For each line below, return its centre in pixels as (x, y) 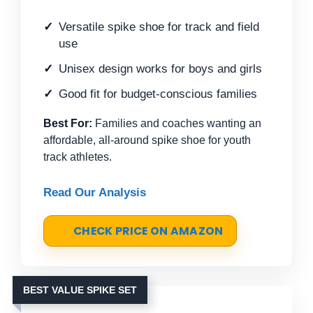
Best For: (68, 123)
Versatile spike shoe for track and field (159, 27)
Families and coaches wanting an (177, 123)
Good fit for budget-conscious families (158, 94)
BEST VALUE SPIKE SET (80, 290)
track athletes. (78, 156)
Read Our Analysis (95, 192)
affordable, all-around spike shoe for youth (147, 140)
